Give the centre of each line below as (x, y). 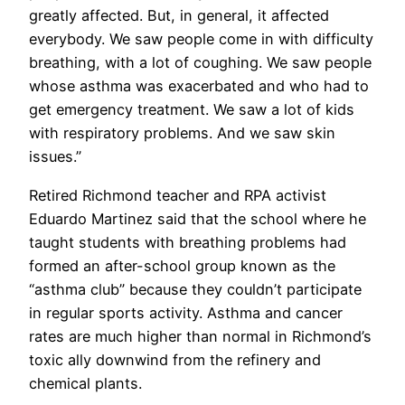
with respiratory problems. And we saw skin (182, 133)
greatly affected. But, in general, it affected (179, 16)
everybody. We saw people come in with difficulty (201, 39)
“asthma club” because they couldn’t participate (195, 289)
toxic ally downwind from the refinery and (175, 359)
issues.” (55, 157)
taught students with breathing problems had (188, 242)
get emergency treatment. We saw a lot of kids (192, 110)
